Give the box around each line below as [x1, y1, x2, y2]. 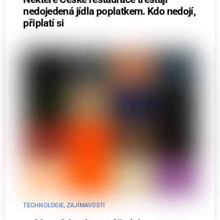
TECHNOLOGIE [23, 202, 64, 209]
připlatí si [23, 17, 64, 29]
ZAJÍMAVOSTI [66, 202, 105, 209]
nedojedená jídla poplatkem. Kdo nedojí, [23, 5, 196, 18]
